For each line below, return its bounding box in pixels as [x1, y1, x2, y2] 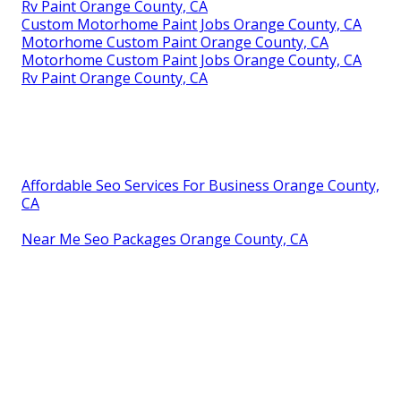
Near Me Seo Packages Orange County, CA [21, 229, 308, 250]
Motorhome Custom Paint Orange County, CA [21, 32, 328, 53]
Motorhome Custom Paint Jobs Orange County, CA [21, 50, 362, 71]
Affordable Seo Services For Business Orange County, [21, 175, 380, 196]
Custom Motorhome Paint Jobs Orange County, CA [21, 14, 362, 35]
